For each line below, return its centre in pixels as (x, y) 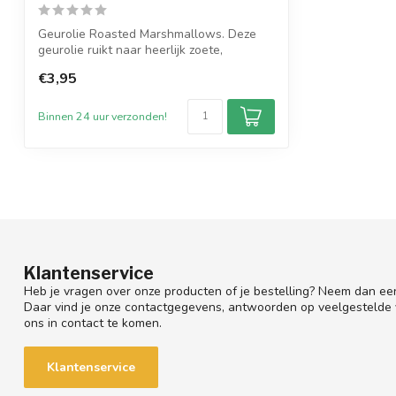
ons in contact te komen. (93, 323)
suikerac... (65, 66)
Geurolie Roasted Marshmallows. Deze (147, 34)
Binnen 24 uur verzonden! (103, 117)
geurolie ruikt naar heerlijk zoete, (130, 50)
